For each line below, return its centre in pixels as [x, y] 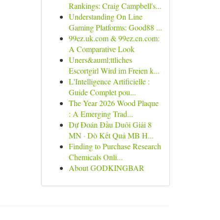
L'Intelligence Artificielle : [109, 81]
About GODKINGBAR [106, 168]
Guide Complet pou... [102, 92]
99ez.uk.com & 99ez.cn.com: [114, 38]
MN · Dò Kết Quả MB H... [111, 135]
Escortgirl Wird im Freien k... [114, 70]
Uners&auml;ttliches [100, 60]
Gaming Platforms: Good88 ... [115, 27]
